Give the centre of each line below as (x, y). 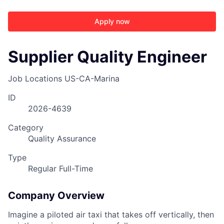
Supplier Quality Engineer (107, 57)
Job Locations (35, 79)
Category (26, 128)
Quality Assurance (62, 139)
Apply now (112, 21)
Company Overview (56, 196)
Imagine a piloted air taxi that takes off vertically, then (111, 215)
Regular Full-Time (60, 169)
